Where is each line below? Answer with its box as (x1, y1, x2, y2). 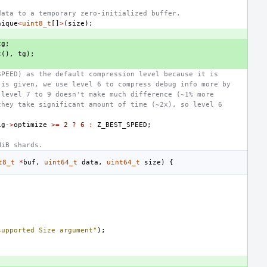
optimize (14, 120, 47, 129)
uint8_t (22, 19, 51, 27)
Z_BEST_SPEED (97, 120, 147, 129)
